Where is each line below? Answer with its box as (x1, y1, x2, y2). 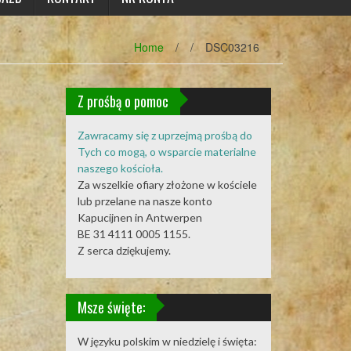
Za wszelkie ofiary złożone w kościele (77, 178, 257, 191)
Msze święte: (77, 297, 145, 317)
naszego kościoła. (77, 161, 163, 175)
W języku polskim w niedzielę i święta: (77, 335, 257, 348)
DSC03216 (205, 39, 259, 55)
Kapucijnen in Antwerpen (77, 211, 202, 224)
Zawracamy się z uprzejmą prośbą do (77, 128, 252, 142)
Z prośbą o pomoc (77, 91, 168, 111)
